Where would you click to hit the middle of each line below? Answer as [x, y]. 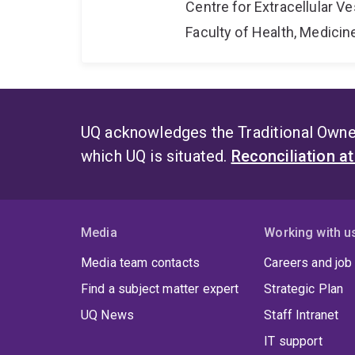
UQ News [108, 315]
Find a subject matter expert [160, 289]
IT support [293, 342]
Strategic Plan [304, 289]
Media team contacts [141, 263]
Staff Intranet [302, 315]
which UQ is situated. [156, 157]
